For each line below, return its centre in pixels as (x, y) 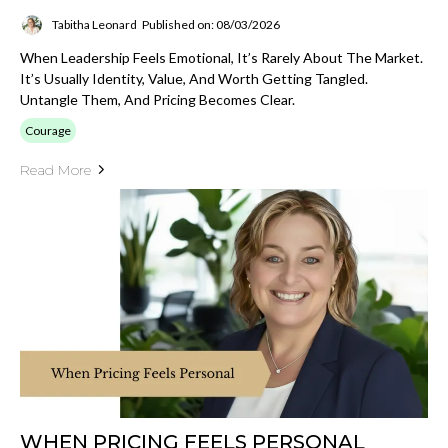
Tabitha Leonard (94, 25)
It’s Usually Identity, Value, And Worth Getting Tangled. (194, 78)
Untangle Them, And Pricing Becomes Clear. (157, 99)
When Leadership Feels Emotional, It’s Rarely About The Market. (221, 57)
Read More (55, 169)
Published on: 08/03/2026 (211, 25)
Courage (48, 130)
